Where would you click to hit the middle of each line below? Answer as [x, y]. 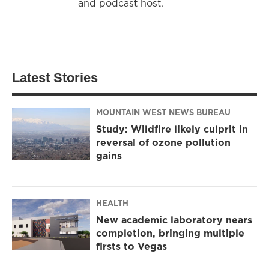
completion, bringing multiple [170, 233]
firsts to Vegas [131, 246]
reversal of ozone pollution [163, 143]
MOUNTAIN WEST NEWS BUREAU [163, 113]
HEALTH [112, 203]
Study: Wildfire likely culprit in [172, 129]
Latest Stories [55, 77]
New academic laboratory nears [174, 220]
